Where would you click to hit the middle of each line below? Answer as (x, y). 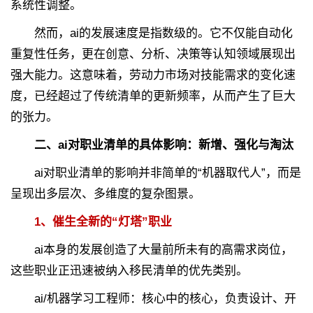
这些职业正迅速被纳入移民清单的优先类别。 (129, 271)
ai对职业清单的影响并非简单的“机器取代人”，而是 (156, 173)
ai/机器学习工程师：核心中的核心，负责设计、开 (153, 299)
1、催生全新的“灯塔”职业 (103, 222)
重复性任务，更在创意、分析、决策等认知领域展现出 (153, 54)
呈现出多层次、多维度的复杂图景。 (105, 194)
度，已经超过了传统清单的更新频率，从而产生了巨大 (153, 96)
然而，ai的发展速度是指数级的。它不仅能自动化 (152, 34)
